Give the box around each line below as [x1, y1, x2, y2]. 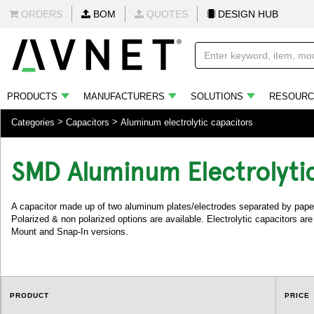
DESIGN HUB [215, 8, 278, 20]
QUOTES [144, 8, 188, 20]
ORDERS [18, 8, 62, 20]
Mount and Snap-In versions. [11, 226, 128, 237]
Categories [11, 116, 55, 128]
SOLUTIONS [191, 91, 243, 102]
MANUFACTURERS [83, 91, 165, 102]
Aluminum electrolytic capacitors [121, 116, 253, 128]
